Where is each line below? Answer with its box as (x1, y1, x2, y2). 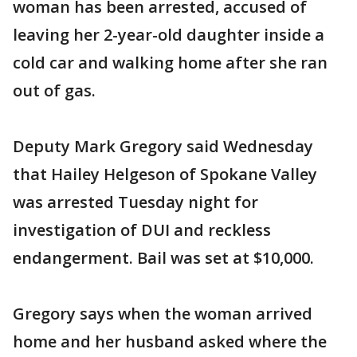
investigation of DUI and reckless (13, 219, 271, 241)
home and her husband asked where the (13, 331, 327, 352)
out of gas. (13, 80, 96, 101)
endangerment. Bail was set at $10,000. (13, 247, 314, 269)
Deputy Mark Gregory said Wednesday (13, 135, 313, 157)
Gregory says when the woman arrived (13, 303, 312, 324)
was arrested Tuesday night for (13, 191, 258, 213)
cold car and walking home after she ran (13, 52, 328, 73)
